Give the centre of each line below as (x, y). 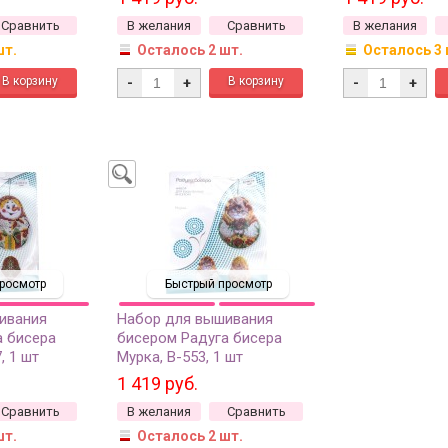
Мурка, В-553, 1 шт (180, 356)
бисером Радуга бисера (199, 337)
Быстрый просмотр (218, 283)
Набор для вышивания (195, 318)
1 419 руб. (157, 383)
